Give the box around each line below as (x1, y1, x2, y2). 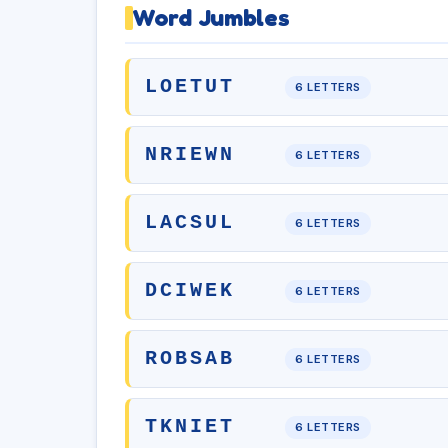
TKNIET (145, 415, 235, 438)
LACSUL (145, 211, 235, 234)
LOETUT (145, 75, 235, 98)
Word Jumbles (133, 3, 290, 32)
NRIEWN (145, 143, 235, 166)
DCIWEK (145, 279, 235, 302)
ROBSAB (145, 347, 235, 370)
